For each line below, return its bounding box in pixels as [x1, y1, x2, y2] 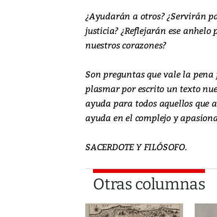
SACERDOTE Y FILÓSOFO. [85, 140, 187, 153]
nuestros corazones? [85, 38, 167, 51]
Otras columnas [93, 174, 205, 193]
